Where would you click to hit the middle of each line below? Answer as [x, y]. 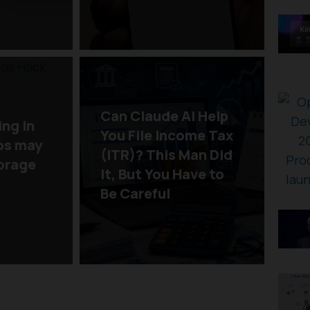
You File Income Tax [167, 135]
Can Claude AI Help [165, 116]
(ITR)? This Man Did [167, 154]
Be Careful [136, 193]
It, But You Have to [163, 174]
